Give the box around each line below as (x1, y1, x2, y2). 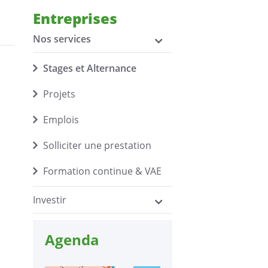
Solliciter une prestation (42, 139, 151, 152)
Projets (42, 87, 75, 100)
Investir (32, 193, 66, 206)
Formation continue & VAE (42, 165, 162, 178)
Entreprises (32, 8, 117, 28)
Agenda (44, 230, 99, 249)
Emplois (42, 113, 79, 126)
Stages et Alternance (42, 62, 136, 75)
